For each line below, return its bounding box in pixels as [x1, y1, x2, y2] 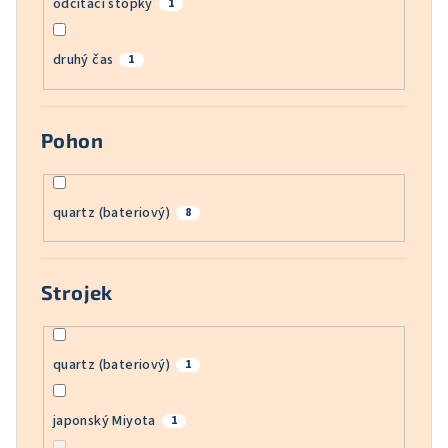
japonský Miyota [52, 411, 156, 432]
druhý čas [52, 50, 114, 71]
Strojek [41, 280, 113, 305]
